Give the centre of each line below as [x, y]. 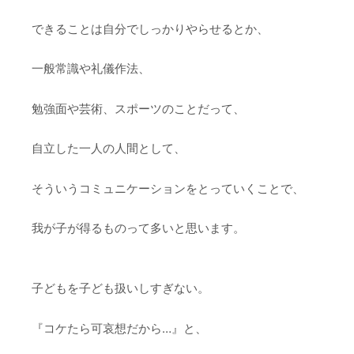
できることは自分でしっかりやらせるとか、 [150, 28]
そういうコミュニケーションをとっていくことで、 [168, 188]
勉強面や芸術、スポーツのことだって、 [138, 108]
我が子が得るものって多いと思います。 [138, 228]
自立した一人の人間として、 [109, 148]
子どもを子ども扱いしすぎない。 [121, 288]
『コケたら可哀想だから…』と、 [119, 328]
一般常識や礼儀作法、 [91, 68]
